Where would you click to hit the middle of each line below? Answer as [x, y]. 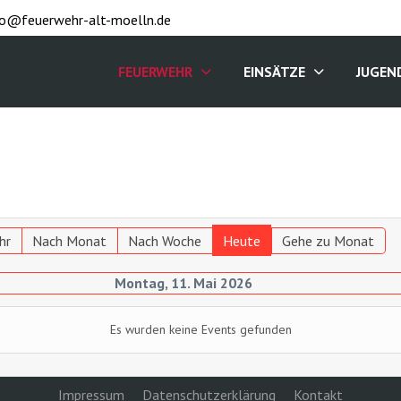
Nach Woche [164, 241]
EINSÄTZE [274, 72]
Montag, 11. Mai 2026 [184, 283]
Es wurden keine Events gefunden [200, 329]
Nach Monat [69, 241]
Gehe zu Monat [328, 241]
